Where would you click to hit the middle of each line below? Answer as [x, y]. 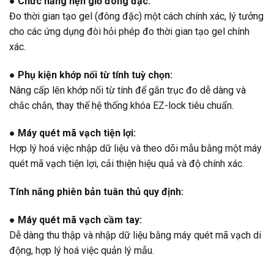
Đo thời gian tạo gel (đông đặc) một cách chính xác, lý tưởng [136, 16]
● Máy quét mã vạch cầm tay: [76, 220]
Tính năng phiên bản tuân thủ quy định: [96, 192]
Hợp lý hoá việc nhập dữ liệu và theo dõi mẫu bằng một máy [135, 149]
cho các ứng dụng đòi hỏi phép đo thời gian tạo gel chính [129, 31]
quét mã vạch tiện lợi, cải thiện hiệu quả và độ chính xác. [127, 164]
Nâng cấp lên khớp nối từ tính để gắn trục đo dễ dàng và [128, 90]
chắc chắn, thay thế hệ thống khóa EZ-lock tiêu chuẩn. [121, 105]
